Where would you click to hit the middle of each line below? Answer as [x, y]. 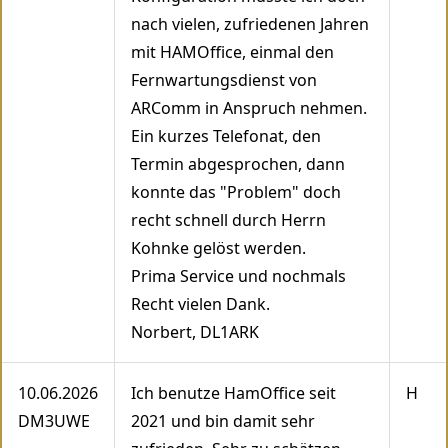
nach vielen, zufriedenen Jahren [250, 24]
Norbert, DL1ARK [195, 332]
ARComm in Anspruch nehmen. [249, 108]
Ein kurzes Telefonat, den [226, 136]
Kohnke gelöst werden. [218, 248]
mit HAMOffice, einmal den [232, 52]
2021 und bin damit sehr [223, 421]
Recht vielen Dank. [200, 304]
